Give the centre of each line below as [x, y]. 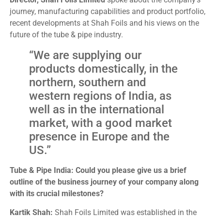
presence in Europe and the [99, 137]
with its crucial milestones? [57, 194]
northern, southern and [88, 83]
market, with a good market [101, 123]
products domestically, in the [103, 69]
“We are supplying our [85, 55]
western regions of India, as [100, 96]
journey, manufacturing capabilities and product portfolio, [108, 12]
